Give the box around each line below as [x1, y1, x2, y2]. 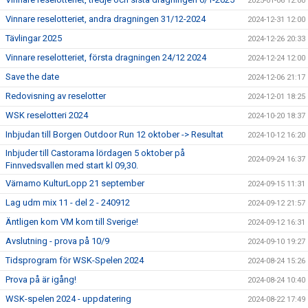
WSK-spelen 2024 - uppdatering [5, 294, 131, 304]
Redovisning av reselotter [5, 91, 106, 101]
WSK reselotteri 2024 [5, 110, 88, 120]
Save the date [5, 71, 59, 82]
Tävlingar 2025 [5, 33, 62, 43]
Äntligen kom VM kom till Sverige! [5, 217, 138, 227]
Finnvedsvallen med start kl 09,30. [5, 160, 138, 170]
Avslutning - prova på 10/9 [5, 236, 109, 246]
